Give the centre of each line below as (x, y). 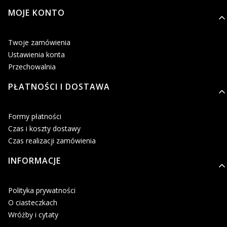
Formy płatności (35, 117)
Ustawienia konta (36, 55)
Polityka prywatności (42, 191)
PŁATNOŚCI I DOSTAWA (59, 87)
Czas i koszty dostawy (44, 129)
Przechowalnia (32, 67)
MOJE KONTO (36, 13)
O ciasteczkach (33, 203)
